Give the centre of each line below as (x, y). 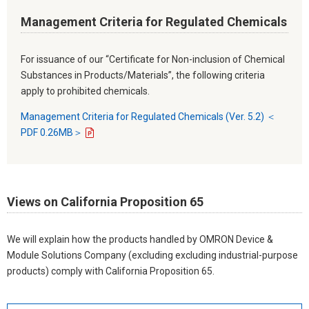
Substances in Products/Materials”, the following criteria (143, 75)
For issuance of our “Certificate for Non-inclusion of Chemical (153, 59)
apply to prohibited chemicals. (85, 91)
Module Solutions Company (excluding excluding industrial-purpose (152, 255)
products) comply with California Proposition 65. (111, 271)
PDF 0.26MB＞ (52, 132)
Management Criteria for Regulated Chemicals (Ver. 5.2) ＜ (148, 116)
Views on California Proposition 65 (105, 201)
